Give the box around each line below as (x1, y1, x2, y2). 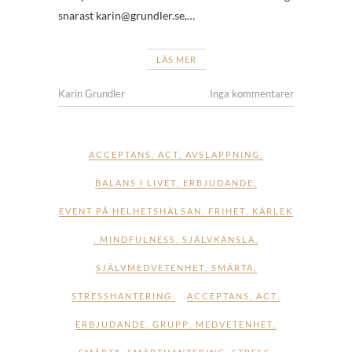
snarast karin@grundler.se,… (58, 8, 195, 22)
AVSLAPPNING (185, 148, 260, 159)
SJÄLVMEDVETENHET (95, 262, 205, 273)
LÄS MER (156, 53, 196, 64)
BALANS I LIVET (95, 177, 177, 188)
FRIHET (208, 205, 246, 216)
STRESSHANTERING (71, 290, 172, 301)
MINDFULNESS (100, 233, 176, 244)
